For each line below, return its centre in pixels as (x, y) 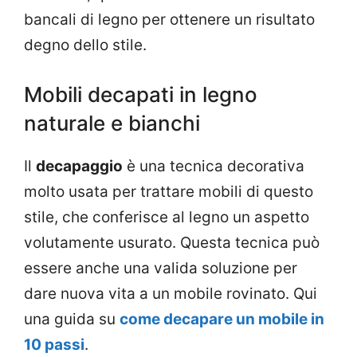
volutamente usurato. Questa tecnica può (172, 243)
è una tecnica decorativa (214, 167)
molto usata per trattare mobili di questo (169, 192)
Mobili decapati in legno (141, 95)
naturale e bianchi (112, 124)
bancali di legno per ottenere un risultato (169, 19)
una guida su (72, 320)
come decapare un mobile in (222, 320)
